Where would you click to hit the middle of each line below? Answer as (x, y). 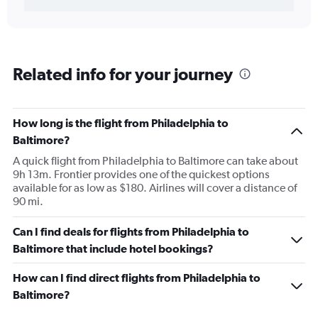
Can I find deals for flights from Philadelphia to (131, 232)
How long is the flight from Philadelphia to (121, 123)
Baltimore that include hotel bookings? (113, 249)
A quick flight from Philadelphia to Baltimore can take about (155, 161)
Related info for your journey (123, 74)
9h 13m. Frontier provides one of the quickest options (141, 175)
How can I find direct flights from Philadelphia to (137, 278)
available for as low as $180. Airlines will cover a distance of (155, 188)
